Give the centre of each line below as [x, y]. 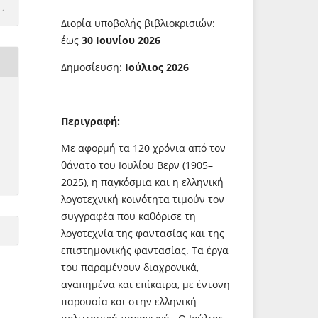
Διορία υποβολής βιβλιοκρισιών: [138, 23]
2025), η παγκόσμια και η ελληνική [142, 182]
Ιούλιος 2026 [157, 67]
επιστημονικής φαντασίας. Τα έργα [145, 250]
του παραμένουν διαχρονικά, [130, 267]
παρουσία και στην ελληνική [129, 301]
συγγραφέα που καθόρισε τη [128, 216]
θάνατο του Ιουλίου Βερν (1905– [137, 165]
